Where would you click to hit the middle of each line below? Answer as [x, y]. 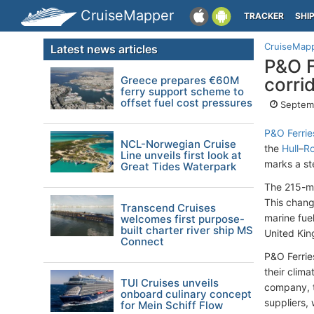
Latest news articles [104, 49]
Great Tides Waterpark [178, 166]
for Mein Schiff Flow [172, 305]
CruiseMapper [127, 15]
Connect [142, 241]
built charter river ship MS [187, 230]
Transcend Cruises [168, 208]
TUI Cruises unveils [170, 283]
